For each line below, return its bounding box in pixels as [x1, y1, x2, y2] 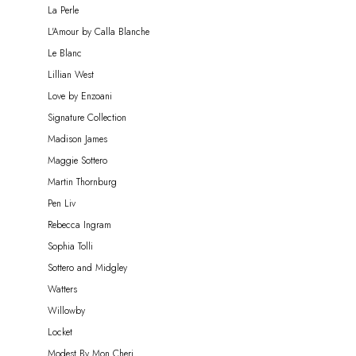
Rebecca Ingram [48, 217, 111, 232]
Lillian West [48, 67, 94, 82]
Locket [48, 324, 72, 339]
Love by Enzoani [48, 88, 112, 103]
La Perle [48, 2, 79, 17]
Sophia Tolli [48, 238, 93, 253]
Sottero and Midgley [48, 260, 127, 275]
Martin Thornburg [48, 174, 117, 189]
